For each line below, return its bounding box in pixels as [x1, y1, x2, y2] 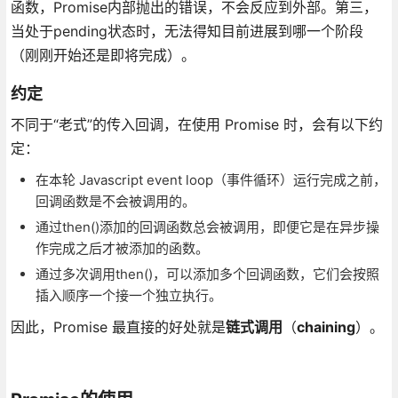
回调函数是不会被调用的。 [35, 192, 195, 210]
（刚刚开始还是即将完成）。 [10, 45, 195, 64]
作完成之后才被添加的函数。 [35, 239, 209, 257]
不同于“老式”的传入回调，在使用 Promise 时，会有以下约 [10, 115, 383, 133]
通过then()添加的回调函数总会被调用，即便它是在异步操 [35, 218, 379, 235]
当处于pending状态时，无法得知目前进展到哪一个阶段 [10, 21, 363, 40]
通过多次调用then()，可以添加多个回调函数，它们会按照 [35, 265, 379, 283]
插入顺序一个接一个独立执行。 [35, 286, 222, 304]
